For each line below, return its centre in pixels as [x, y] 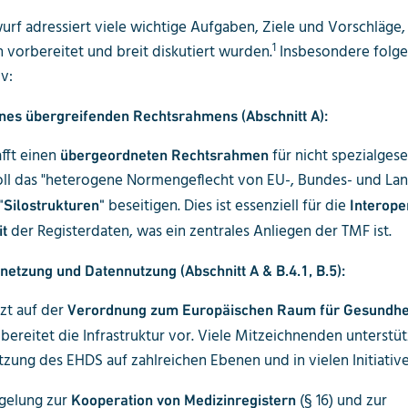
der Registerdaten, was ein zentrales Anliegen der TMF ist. [199, 231]
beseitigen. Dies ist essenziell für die [227, 206]
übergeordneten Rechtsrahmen [164, 154]
